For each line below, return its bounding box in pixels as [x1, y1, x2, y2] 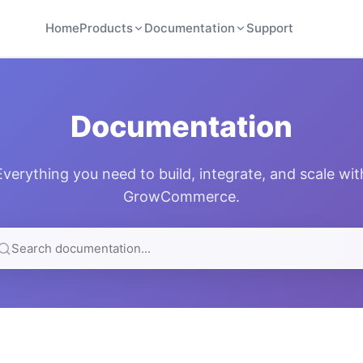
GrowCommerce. [123, 188, 240, 205]
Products [79, 20, 134, 36]
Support [246, 20, 294, 36]
